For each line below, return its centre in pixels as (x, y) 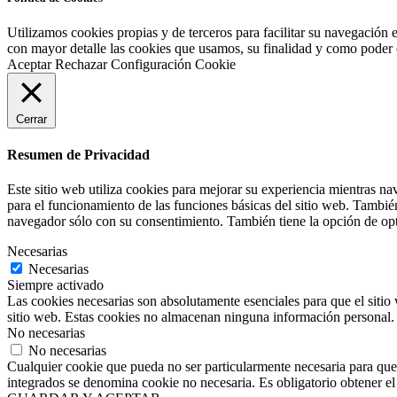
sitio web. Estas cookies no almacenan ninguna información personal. (201, 317)
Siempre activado (55, 285)
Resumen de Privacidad (78, 155)
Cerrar (31, 119)
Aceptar (29, 64)
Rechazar (81, 64)
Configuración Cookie (173, 64)
